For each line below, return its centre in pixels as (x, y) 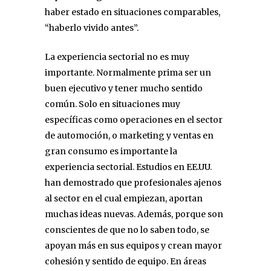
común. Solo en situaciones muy (113, 104)
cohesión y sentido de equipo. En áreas (126, 261)
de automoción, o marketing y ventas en (129, 135)
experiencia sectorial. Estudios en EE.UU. (128, 167)
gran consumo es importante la (111, 151)
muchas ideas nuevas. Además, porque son (134, 214)
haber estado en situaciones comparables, (132, 12)
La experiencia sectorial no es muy (117, 57)
